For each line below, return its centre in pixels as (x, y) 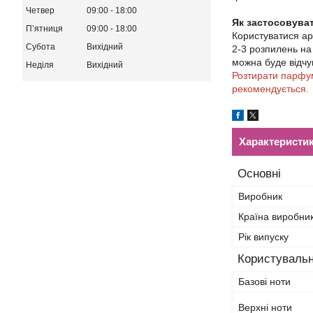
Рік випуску (263, 237)
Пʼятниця (44, 28)
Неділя (40, 65)
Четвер (40, 10)
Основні (259, 174)
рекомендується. (270, 89)
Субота (41, 46)
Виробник (260, 196)
